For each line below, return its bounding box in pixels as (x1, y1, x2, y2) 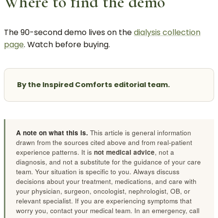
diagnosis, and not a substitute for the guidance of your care (16, 157, 201, 166)
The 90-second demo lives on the (4, 26, 134, 38)
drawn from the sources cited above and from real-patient (16, 137, 192, 147)
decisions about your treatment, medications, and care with (16, 176, 197, 186)
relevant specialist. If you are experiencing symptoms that (16, 196, 192, 205)
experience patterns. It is (16, 147, 94, 157)
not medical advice (94, 147, 155, 157)
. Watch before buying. (24, 38, 110, 50)
